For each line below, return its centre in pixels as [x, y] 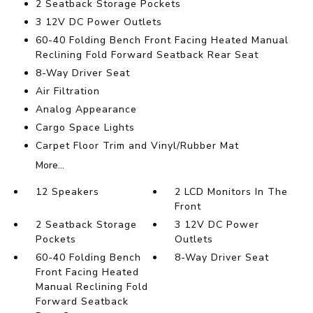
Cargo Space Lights [85, 128]
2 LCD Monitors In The [232, 192]
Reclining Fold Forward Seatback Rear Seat [147, 55]
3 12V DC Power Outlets [99, 22]
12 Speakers [67, 192]
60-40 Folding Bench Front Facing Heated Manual [162, 41]
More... [50, 166]
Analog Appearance [86, 110]
